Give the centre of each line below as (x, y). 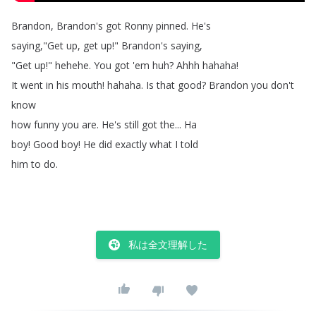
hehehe (72, 65)
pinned (171, 26)
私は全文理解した (168, 244)
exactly (131, 144)
